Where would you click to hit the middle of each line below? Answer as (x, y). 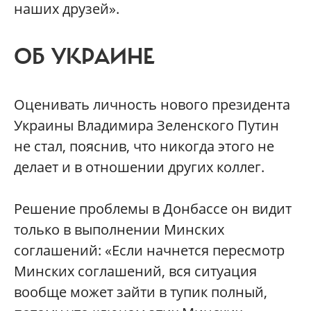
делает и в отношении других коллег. (139, 167)
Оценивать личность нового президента (152, 104)
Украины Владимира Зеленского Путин (146, 125)
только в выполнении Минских (119, 229)
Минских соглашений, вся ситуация (135, 271)
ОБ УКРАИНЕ (84, 57)
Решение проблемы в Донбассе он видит (153, 209)
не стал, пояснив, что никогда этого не (144, 146)
